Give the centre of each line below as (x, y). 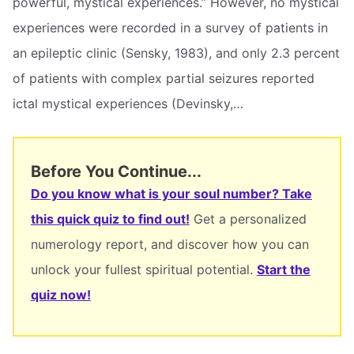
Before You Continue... (116, 171)
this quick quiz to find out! (110, 218)
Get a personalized (248, 218)
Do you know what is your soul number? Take (171, 193)
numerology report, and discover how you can (169, 244)
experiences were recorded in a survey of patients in (170, 28)
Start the (283, 269)
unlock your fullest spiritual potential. (143, 269)
